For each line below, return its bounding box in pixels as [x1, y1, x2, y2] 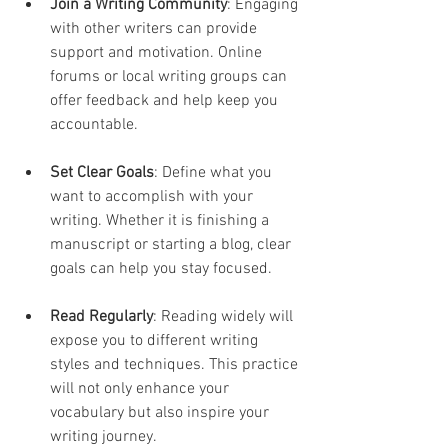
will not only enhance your [50, 379, 233, 400]
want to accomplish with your [50, 187, 257, 208]
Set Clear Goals [50, 163, 154, 184]
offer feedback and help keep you [50, 91, 282, 112]
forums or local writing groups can [50, 67, 291, 88]
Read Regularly [50, 307, 153, 328]
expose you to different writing [50, 331, 262, 352]
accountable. [50, 115, 138, 136]
